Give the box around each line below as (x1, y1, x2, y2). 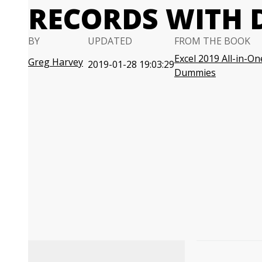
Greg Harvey (28, 56, 83, 68)
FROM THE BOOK (174, 35, 250, 47)
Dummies (174, 66, 216, 79)
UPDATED (88, 35, 132, 47)
